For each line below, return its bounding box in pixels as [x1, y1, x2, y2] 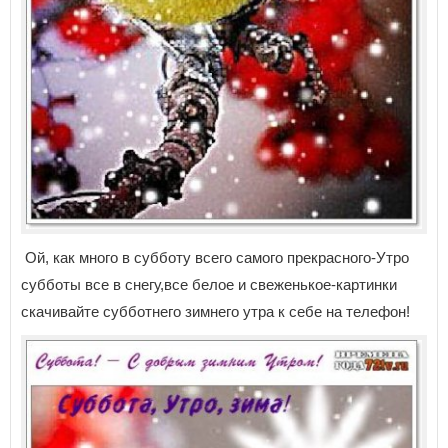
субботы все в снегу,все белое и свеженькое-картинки [21, 276, 397, 294]
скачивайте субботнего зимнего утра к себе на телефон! [21, 303, 410, 321]
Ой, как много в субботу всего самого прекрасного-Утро [21, 249, 409, 267]
